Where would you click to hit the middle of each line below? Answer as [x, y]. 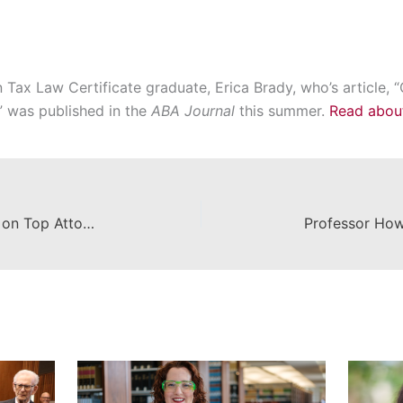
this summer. [282, 110]
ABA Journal [193, 110]
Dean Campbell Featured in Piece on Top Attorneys [89, 223]
